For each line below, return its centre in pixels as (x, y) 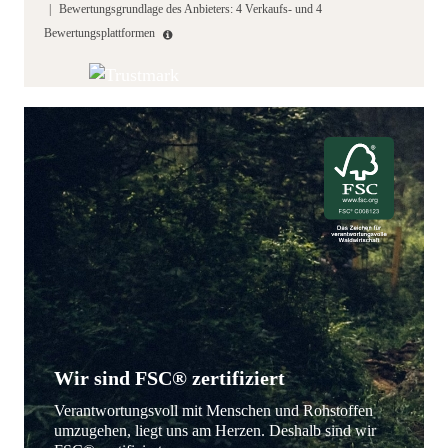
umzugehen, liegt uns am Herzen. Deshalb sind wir (215, 431)
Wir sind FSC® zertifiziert (169, 378)
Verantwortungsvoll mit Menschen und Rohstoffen (213, 411)
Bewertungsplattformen (101, 33)
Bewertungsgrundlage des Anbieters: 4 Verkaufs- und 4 (190, 9)
